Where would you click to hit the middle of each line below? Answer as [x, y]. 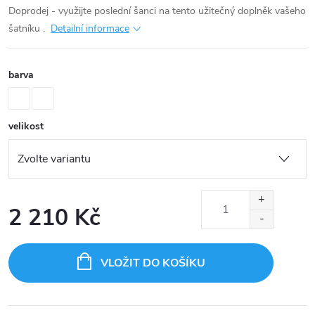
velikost [26, 126]
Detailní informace [90, 28]
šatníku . [28, 28]
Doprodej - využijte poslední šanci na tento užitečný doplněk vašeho [157, 11]
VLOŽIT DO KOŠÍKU [153, 263]
